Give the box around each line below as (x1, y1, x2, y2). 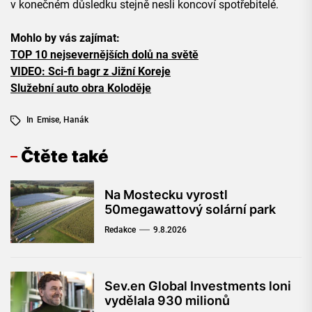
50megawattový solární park (104, 202, 276, 217)
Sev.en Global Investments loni (104, 279, 291, 294)
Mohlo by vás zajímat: (10, 31, 120, 45)
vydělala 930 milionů (104, 293, 230, 309)
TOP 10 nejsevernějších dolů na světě (10, 48, 198, 62)
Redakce (104, 225, 136, 235)
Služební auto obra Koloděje (10, 81, 151, 95)
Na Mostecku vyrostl (104, 187, 228, 203)
